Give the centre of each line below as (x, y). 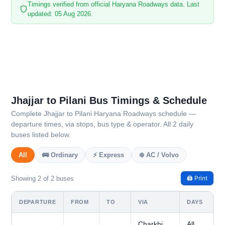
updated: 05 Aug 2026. (60, 14)
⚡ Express (108, 155)
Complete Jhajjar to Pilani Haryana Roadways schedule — (103, 114)
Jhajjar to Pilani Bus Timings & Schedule (109, 101)
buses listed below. (41, 135)
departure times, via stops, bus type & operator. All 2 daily (102, 124)
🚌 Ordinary (60, 155)
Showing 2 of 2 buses (42, 178)
